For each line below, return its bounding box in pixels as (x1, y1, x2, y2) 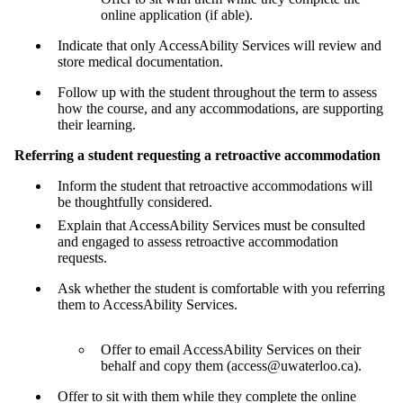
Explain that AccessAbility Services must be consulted (58, 217, 365, 233)
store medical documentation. (58, 53, 227, 69)
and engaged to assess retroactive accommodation (58, 233, 338, 249)
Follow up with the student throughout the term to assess (58, 84, 377, 100)
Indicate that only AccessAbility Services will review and (58, 37, 381, 53)
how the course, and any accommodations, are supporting (58, 100, 383, 116)
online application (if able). (101, 6, 256, 22)
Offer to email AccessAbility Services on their (101, 341, 361, 357)
